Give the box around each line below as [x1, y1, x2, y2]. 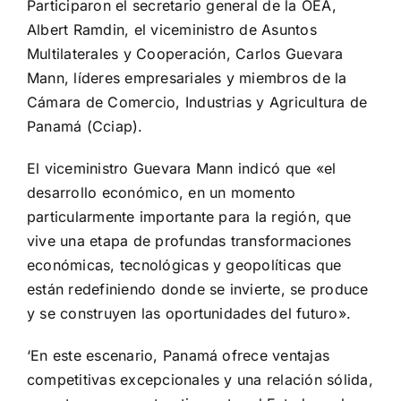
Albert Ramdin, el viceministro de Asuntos [27, 21, 317, 39]
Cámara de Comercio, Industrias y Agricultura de [27, 93, 368, 112]
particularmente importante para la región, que [27, 208, 352, 226]
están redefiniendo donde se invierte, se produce [27, 280, 369, 299]
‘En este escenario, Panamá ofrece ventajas [27, 346, 330, 365]
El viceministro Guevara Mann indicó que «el [27, 159, 337, 178]
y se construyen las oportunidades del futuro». [27, 304, 352, 323]
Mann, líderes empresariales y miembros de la [27, 69, 347, 88]
